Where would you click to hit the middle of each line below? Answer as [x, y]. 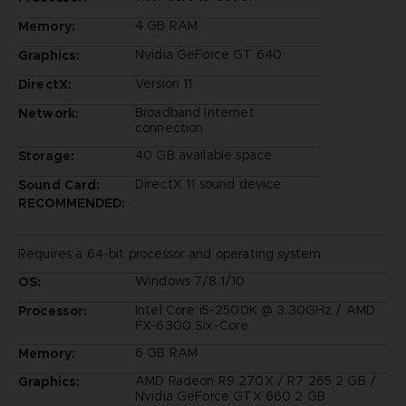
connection [169, 127]
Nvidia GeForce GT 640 [208, 54]
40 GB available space [203, 155]
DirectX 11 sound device [208, 184]
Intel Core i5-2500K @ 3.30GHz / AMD [255, 309]
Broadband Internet [194, 112]
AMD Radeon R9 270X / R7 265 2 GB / [256, 381]
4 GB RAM [166, 25]
